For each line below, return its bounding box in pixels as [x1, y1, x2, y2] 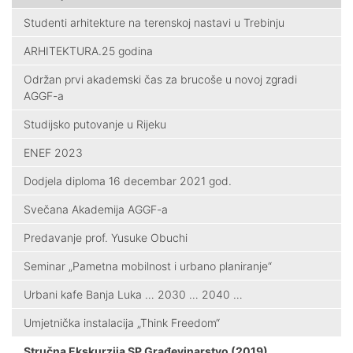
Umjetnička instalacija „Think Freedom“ [24, 315, 220, 329]
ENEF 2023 [24, 145, 83, 159]
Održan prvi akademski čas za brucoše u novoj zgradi [24, 72, 297, 86]
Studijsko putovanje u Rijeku [24, 117, 166, 131]
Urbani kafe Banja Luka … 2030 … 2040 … [24, 287, 243, 301]
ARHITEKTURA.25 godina [24, 43, 153, 58]
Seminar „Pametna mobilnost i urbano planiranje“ [24, 258, 272, 273]
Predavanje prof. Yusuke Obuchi [24, 230, 188, 244]
